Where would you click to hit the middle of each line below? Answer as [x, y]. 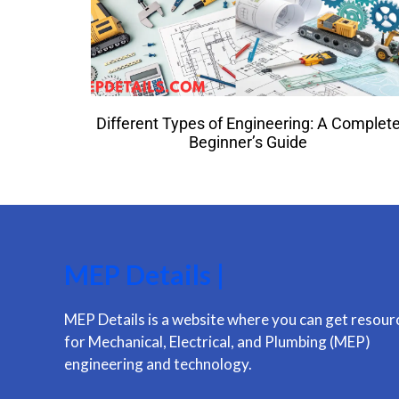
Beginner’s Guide [248, 142]
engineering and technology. [158, 363]
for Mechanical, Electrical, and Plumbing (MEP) [217, 341]
